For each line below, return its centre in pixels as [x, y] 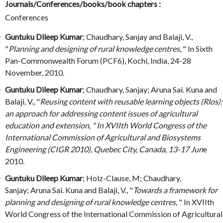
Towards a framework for [175, 190]
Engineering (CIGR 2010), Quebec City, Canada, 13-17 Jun [104, 149]
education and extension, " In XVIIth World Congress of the [106, 125]
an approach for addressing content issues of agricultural [101, 113]
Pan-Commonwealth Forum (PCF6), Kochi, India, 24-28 [98, 61]
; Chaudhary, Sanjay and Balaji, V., [138, 37]
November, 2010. [35, 73]
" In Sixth [198, 49]
